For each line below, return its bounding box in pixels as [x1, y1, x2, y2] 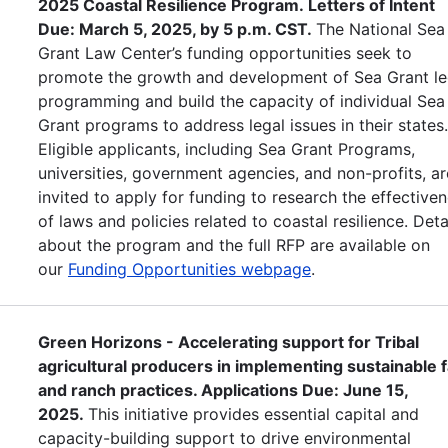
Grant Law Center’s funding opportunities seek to [38, 42, 412, 63]
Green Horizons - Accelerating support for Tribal [38, 331, 419, 352]
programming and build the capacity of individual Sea [38, 90, 445, 111]
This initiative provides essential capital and [88, 403, 419, 424]
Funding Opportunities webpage [68, 258, 311, 279]
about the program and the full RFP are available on [38, 234, 430, 255]
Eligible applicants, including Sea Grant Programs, [38, 138, 415, 159]
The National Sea [316, 18, 445, 39]
